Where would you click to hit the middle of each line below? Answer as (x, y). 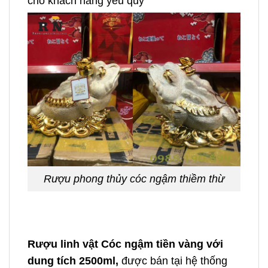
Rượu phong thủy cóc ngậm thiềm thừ (134, 179)
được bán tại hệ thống (173, 261)
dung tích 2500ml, (73, 261)
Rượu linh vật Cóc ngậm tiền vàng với (125, 244)
